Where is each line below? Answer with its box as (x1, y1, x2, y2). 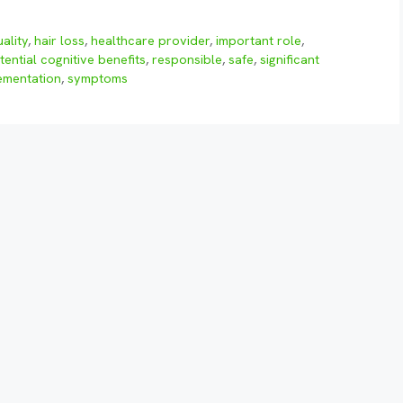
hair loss (34, 32, 85, 49)
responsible (152, 51, 222, 68)
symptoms (67, 70, 128, 87)
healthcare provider (91, 32, 210, 49)
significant (260, 51, 319, 68)
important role (216, 32, 302, 49)
